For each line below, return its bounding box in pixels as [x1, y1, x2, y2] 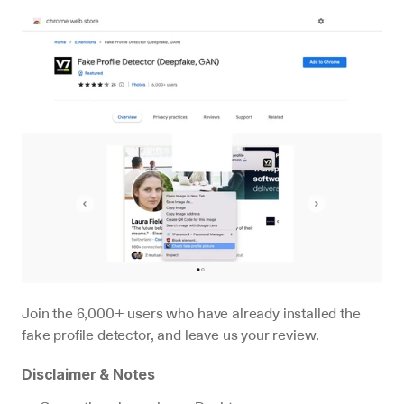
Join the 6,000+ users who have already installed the [22, 303, 361, 323]
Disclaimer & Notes [22, 365, 156, 383]
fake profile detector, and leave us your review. [22, 325, 320, 344]
